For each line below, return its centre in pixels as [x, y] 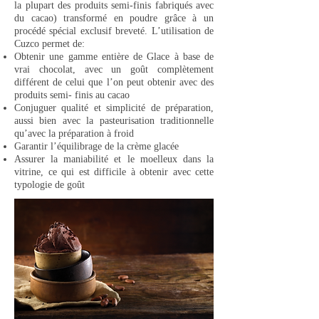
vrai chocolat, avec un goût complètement [114, 69]
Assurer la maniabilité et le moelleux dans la [114, 159]
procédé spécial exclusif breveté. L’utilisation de [114, 31]
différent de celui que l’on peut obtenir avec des [114, 82]
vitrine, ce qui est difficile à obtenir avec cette [114, 172]
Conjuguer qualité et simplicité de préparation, [114, 108]
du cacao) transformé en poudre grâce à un [114, 18]
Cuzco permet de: [49, 44]
